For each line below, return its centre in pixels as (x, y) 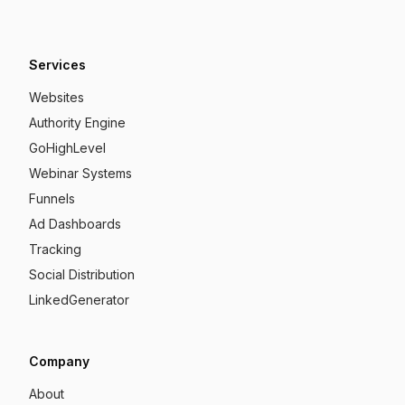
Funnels (52, 198)
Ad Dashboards (75, 223)
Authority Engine (77, 122)
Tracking (55, 249)
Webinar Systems (80, 173)
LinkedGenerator (79, 299)
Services (57, 64)
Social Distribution (82, 274)
